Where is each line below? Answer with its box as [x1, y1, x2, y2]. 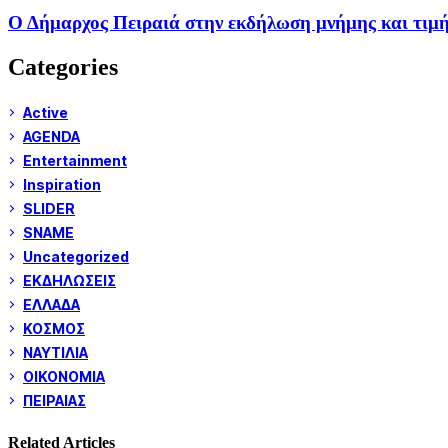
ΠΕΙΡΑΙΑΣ [23, 392, 86, 410]
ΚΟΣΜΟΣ [23, 320, 85, 338]
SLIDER [23, 200, 75, 218]
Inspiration [23, 176, 101, 194]
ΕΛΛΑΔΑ [23, 296, 80, 314]
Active [23, 104, 68, 122]
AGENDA [23, 128, 80, 146]
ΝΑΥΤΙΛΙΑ [23, 344, 88, 362]
